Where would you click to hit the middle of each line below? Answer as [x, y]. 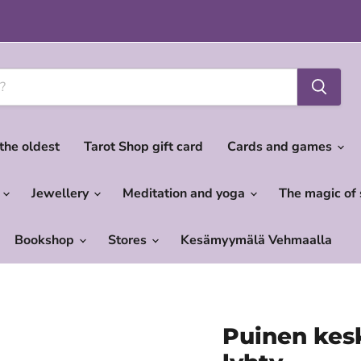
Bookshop [46, 240]
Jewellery [62, 193]
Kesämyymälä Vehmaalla [256, 240]
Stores [129, 240]
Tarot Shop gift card [143, 146]
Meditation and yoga [185, 193]
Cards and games [281, 146]
